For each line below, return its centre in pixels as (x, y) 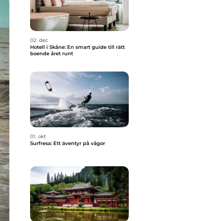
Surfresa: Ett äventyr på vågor (68, 143)
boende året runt (52, 54)
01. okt (38, 136)
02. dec (39, 40)
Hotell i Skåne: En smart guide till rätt (77, 47)
